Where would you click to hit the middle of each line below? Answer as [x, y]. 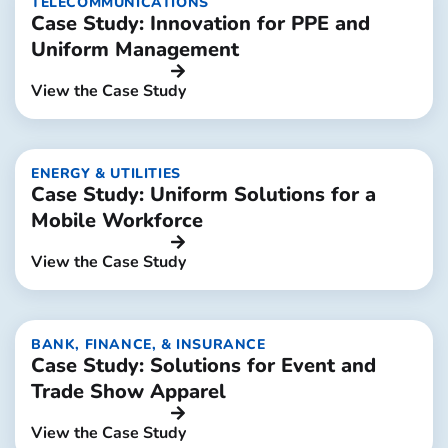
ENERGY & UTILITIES [106, 173]
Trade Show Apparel [128, 391]
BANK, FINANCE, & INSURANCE [148, 344]
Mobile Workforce [117, 220]
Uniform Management [135, 49]
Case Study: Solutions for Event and [203, 365]
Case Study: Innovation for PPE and [200, 23]
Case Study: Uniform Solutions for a [203, 194]
